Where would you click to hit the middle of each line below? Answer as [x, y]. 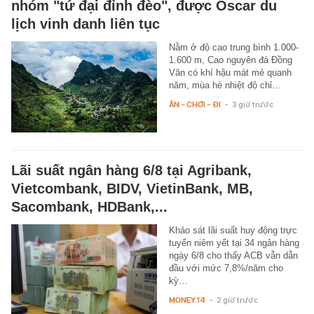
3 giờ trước [252, 104]
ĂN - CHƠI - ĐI [194, 104]
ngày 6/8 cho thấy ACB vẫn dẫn [233, 255]
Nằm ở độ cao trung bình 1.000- [233, 47]
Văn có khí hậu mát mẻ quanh [230, 72]
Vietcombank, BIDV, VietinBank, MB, [132, 188]
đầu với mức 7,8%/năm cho [226, 268]
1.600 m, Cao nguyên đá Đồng [230, 60]
